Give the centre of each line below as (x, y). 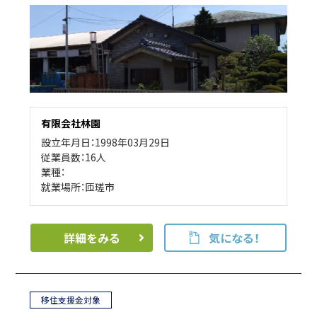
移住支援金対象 (71, 300)
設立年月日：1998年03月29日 (106, 143)
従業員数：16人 (74, 157)
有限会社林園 (71, 123)
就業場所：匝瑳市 (78, 187)
